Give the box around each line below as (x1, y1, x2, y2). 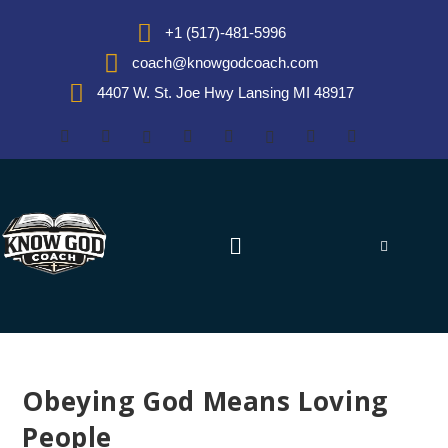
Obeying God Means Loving (22, 383, 388, 419)
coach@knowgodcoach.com (131, 54, 319, 71)
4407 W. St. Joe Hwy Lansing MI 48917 (96, 84, 354, 101)
